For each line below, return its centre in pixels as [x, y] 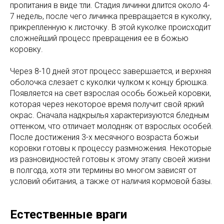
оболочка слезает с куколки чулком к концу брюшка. [109, 82]
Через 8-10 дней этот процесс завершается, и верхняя [110, 71]
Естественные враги [68, 214]
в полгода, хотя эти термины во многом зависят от [103, 170]
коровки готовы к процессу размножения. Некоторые [111, 148]
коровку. [26, 49]
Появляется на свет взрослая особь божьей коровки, [110, 93]
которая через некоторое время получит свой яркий [107, 104]
